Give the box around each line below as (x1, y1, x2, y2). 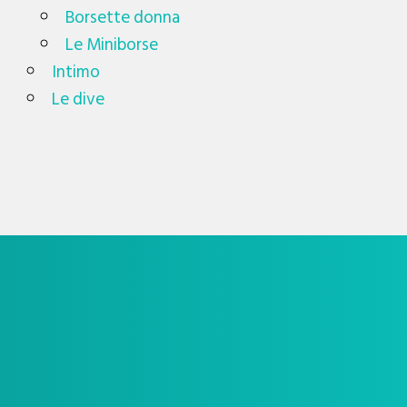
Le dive (52, 84, 105, 114)
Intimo (52, 57, 101, 86)
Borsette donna (65, 3, 181, 32)
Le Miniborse (65, 30, 159, 59)
